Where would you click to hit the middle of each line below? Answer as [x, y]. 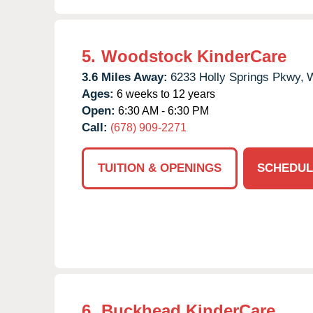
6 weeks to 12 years [165, 94]
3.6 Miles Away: [125, 77]
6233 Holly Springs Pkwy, [237, 77]
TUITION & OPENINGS [160, 168]
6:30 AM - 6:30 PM [162, 110]
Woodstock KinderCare [194, 56]
